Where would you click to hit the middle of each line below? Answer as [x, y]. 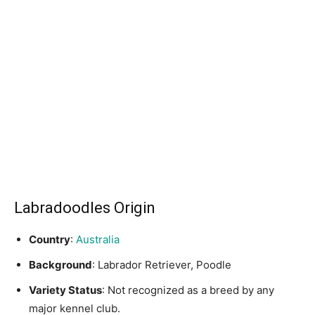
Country [50, 239]
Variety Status [65, 290]
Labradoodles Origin [85, 208]
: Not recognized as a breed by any [188, 290]
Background [60, 265]
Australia [98, 239]
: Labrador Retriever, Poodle [162, 265]
